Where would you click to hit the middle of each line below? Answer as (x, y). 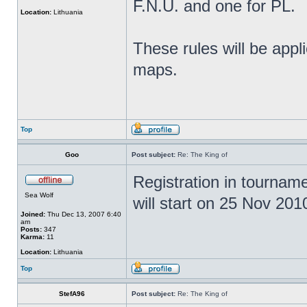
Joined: (33, 214)
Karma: (33, 237)
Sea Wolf (39, 195)
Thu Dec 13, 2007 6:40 (83, 214)
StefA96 (72, 294)
